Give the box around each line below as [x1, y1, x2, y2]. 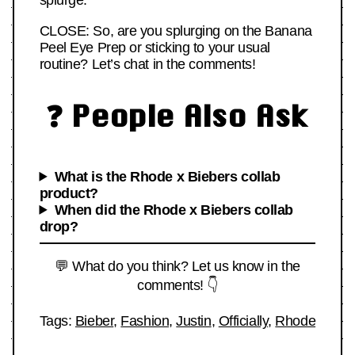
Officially [218, 312, 269, 329]
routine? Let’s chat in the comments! [39, 56, 256, 73]
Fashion [120, 312, 170, 329]
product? [39, 185, 98, 201]
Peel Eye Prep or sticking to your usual [39, 40, 271, 56]
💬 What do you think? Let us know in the [55, 258, 300, 274]
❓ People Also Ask [46, 97, 309, 132]
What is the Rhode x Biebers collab [54, 168, 281, 185]
